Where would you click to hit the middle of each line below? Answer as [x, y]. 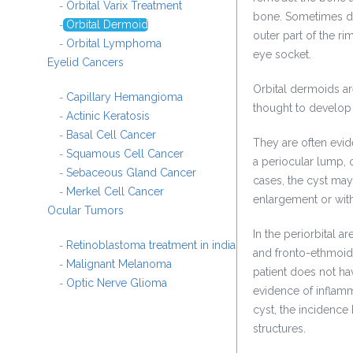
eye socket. [282, 54]
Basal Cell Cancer [110, 135]
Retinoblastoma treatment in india [149, 245]
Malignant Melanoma [117, 264]
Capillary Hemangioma [123, 97]
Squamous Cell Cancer [123, 154]
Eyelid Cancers [85, 62]
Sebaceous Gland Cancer [130, 173]
